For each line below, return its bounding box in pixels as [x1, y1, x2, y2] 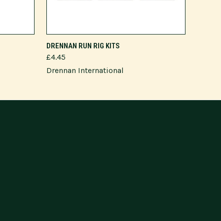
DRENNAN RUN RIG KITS [46, 41, 120, 50]
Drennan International [46, 66, 124, 75]
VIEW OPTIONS [96, 38, 136, 45]
